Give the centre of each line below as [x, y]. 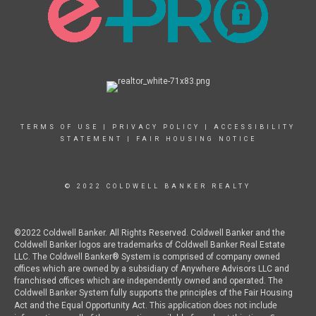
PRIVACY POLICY [156, 127]
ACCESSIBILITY [255, 127]
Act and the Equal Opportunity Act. [82, 306]
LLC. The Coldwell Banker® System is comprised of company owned [147, 257]
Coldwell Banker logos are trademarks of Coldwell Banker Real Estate [150, 245]
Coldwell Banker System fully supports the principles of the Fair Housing [153, 293]
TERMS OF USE [60, 127]
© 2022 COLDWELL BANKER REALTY [158, 187]
